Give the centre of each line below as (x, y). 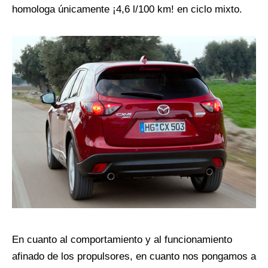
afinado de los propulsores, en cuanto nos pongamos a (134, 257)
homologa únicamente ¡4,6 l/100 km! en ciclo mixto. (127, 10)
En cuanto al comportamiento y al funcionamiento (122, 240)
